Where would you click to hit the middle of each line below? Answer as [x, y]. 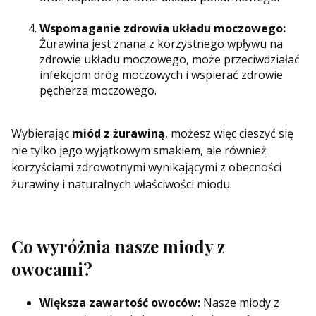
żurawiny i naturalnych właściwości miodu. [122, 184]
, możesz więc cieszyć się [229, 134]
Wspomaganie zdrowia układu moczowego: [163, 29]
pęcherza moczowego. [98, 91]
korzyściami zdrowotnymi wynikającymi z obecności [146, 168]
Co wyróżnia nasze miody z [118, 247]
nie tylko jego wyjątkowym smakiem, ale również [139, 151]
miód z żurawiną [119, 134]
